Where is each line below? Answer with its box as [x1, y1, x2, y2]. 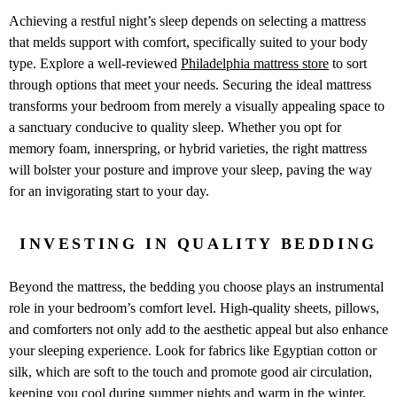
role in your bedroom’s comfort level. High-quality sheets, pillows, [9, 300, 379, 315]
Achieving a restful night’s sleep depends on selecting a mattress [9, 12, 366, 28]
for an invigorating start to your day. [9, 183, 209, 198]
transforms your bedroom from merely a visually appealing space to [9, 97, 385, 113]
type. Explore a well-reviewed [9, 55, 181, 71]
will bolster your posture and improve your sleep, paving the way [9, 161, 372, 177]
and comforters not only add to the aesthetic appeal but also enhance [9, 321, 388, 337]
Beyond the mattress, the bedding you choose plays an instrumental [9, 278, 384, 294]
